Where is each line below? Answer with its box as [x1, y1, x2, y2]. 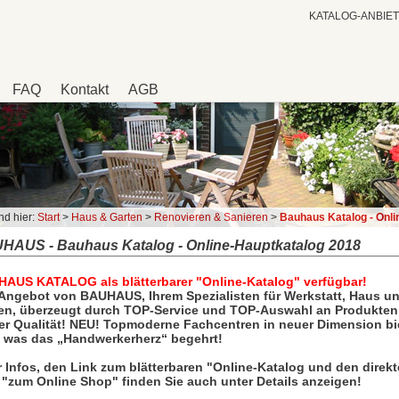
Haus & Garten [71, 211, 142, 224]
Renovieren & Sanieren [154, 211, 268, 224]
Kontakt [61, 82, 109, 97]
